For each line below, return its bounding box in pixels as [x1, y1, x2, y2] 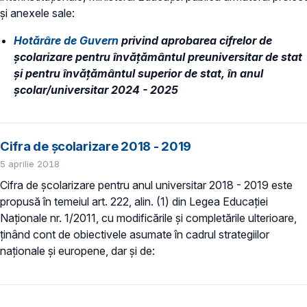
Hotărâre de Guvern [14, 33, 119, 47]
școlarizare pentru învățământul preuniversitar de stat [14, 49, 302, 64]
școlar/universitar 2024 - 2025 [14, 82, 178, 97]
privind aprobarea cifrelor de [119, 33, 272, 47]
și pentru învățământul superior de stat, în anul [14, 66, 263, 80]
